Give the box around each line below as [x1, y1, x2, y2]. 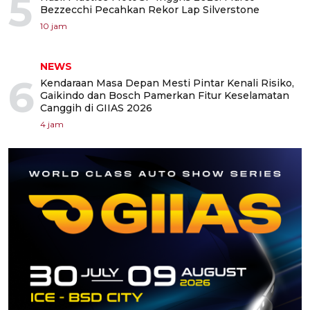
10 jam [40, 21, 67, 31]
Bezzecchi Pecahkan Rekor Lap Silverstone [40, 3, 259, 16]
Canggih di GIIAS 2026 [40, 102, 152, 114]
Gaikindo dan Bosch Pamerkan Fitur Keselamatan [40, 89, 289, 102]
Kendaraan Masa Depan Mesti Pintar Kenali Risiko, [40, 77, 294, 89]
